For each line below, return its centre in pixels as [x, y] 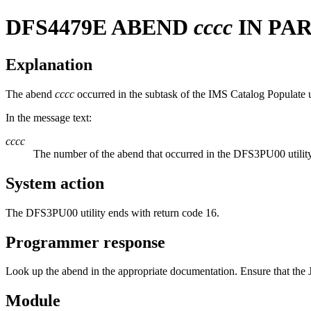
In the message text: [49, 117]
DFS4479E [56, 27]
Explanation [49, 64]
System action [55, 183]
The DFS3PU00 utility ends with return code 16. [112, 212]
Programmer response [85, 242]
